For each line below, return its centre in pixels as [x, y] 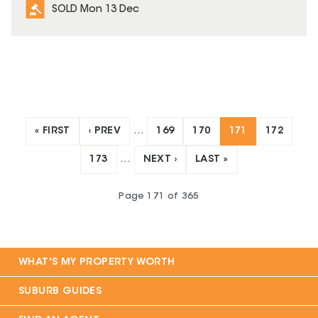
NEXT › [160, 160]
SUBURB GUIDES [60, 292]
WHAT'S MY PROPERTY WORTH [97, 263]
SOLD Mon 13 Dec [95, 10]
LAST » [212, 160]
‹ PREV [105, 132]
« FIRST [52, 132]
